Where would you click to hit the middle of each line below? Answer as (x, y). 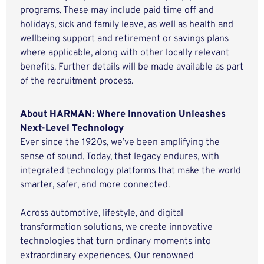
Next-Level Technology (73, 128)
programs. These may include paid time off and (117, 11)
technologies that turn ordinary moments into (116, 242)
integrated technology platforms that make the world (131, 171)
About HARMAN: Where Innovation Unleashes (123, 114)
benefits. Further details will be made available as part (132, 67)
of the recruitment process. (77, 81)
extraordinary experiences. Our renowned (107, 256)
